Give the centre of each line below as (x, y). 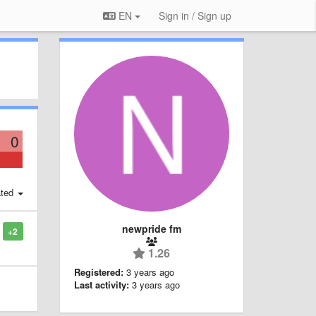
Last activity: (101, 284)
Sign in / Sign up (195, 16)
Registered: (98, 272)
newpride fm (151, 228)
